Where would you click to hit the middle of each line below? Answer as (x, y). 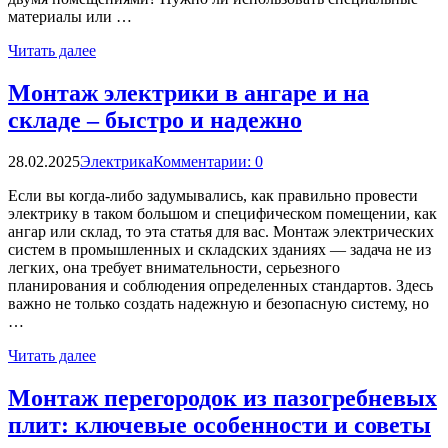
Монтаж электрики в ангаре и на (188, 92)
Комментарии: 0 (208, 162)
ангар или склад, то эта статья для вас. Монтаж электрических (221, 232)
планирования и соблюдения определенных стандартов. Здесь (220, 286)
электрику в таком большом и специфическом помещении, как (222, 214)
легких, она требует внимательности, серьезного (174, 268)
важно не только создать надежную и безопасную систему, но (218, 304)
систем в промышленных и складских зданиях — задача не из (219, 250)
